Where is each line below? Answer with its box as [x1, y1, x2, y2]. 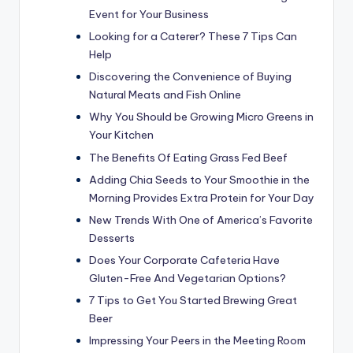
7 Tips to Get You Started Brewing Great [89, 293, 297, 308]
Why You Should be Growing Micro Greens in [89, 110, 314, 124]
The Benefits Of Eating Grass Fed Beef [89, 150, 288, 165]
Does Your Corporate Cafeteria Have [89, 252, 280, 267]
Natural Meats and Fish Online [89, 87, 241, 102]
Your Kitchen [89, 128, 154, 143]
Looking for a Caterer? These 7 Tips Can [89, 29, 297, 44]
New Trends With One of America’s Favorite [89, 212, 313, 227]
